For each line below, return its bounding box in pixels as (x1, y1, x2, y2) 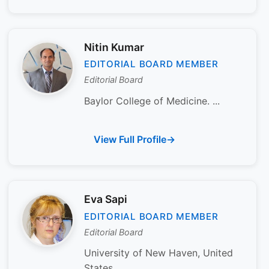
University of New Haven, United (84, 247, 233, 259)
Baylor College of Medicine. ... (84, 94, 220, 107)
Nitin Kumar (84, 40, 144, 53)
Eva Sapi (84, 193, 127, 206)
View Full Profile (94, 133, 166, 146)
